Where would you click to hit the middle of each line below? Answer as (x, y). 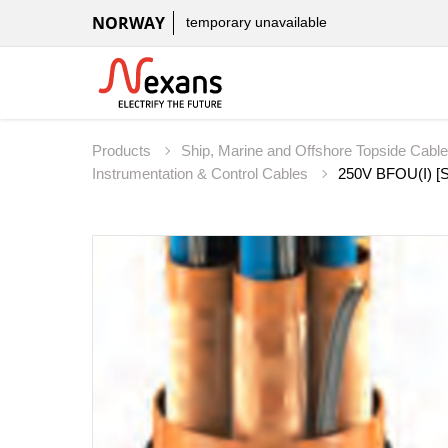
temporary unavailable (256, 22)
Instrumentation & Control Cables (202, 174)
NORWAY (128, 23)
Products (123, 151)
